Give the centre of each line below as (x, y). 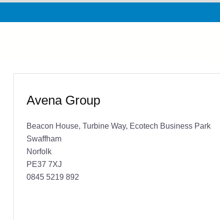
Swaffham (44, 138)
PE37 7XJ (44, 164)
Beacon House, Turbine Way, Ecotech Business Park (118, 125)
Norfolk (39, 151)
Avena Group (63, 100)
